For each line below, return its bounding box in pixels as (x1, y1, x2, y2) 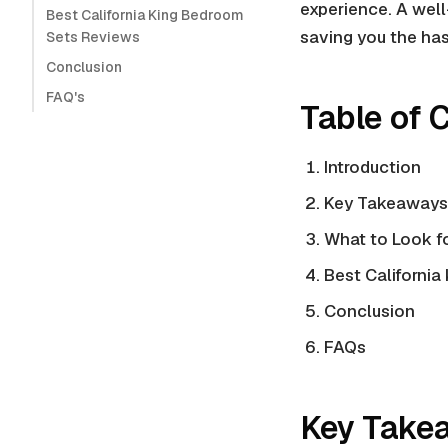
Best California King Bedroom (46, 6, 244, 24)
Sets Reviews (46, 28, 140, 46)
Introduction (324, 156, 421, 178)
